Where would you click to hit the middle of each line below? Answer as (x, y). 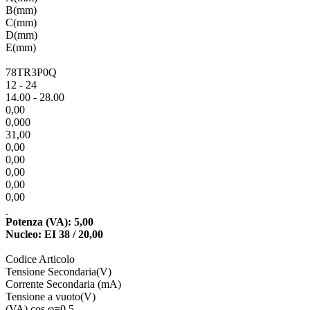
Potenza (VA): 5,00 (49, 221)
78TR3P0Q (31, 72)
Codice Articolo (40, 259)
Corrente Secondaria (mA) (63, 284)
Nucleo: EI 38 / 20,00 (54, 234)
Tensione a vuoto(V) (51, 296)
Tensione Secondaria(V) (58, 271)
